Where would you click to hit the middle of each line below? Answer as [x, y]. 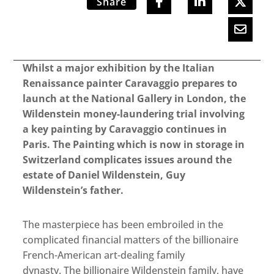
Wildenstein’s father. [75, 191]
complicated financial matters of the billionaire [131, 240]
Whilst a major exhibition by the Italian [119, 68]
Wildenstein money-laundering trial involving [134, 114]
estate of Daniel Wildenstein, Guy [104, 175]
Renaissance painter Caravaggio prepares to [130, 83]
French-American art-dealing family [104, 255]
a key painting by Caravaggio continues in [125, 129]
